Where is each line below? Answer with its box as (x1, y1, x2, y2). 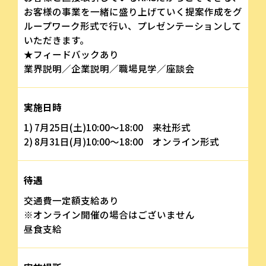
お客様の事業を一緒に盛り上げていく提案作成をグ (24, 4, 242, 18)
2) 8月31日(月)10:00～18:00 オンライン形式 (24, 134, 219, 148)
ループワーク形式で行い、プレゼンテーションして (24, 18, 242, 32)
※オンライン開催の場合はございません (24, 207, 195, 221)
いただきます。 (24, 33, 89, 46)
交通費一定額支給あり (24, 193, 119, 207)
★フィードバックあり (24, 47, 119, 61)
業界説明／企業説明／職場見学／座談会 (24, 61, 195, 75)
